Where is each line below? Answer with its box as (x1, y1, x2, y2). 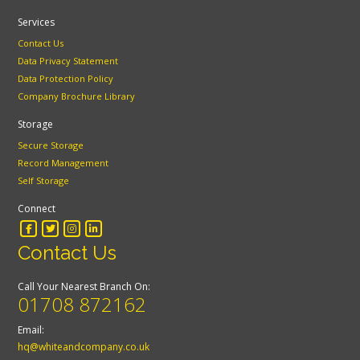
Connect (18, 202, 56, 216)
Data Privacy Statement (18, 55, 119, 67)
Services (18, 15, 55, 30)
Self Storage (18, 174, 70, 187)
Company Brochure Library (18, 90, 136, 103)
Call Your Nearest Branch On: (18, 280, 151, 294)
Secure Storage (18, 139, 84, 152)
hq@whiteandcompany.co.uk (18, 340, 150, 354)
